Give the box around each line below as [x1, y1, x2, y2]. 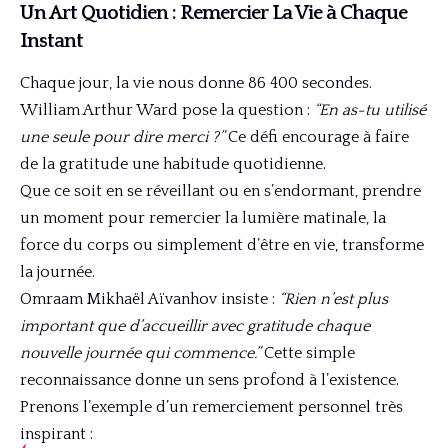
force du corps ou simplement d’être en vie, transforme [20, 236, 424, 255]
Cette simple [260, 344, 355, 363]
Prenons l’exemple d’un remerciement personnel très [20, 398, 403, 417]
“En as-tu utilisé [314, 101, 426, 120]
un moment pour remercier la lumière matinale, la [20, 209, 386, 228]
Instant [20, 29, 83, 52]
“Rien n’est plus [279, 290, 388, 309]
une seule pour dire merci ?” [20, 128, 224, 147]
